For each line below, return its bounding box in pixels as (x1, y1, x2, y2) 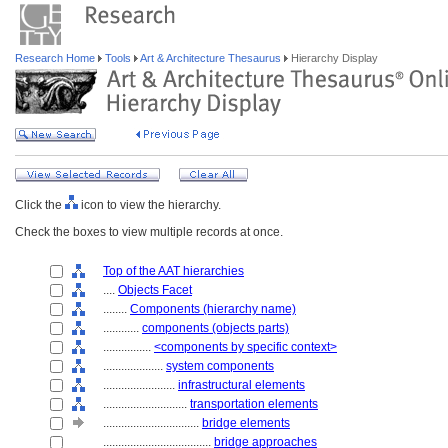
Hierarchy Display (288, 52, 378, 64)
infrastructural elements (178, 378, 305, 392)
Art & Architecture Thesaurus (138, 52, 284, 64)
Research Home (15, 52, 98, 64)
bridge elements (202, 416, 290, 430)
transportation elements (190, 397, 318, 411)
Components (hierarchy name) (130, 302, 296, 316)
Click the (15, 198, 65, 212)
